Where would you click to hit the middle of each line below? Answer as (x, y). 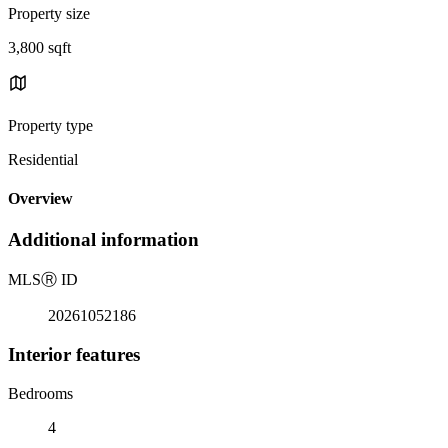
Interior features (74, 354)
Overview (40, 199)
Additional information (103, 240)
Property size (49, 13)
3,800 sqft (39, 47)
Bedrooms (40, 393)
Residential (43, 159)
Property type (50, 125)
